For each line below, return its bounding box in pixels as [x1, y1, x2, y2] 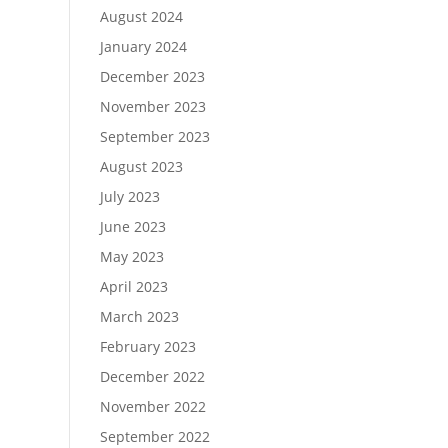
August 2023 [99, 156, 183, 176]
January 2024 [99, 36, 187, 56]
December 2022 [99, 366, 205, 386]
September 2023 [99, 126, 210, 146]
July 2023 [99, 186, 160, 206]
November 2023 [99, 96, 206, 116]
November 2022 [99, 396, 206, 416]
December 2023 [99, 66, 205, 86]
